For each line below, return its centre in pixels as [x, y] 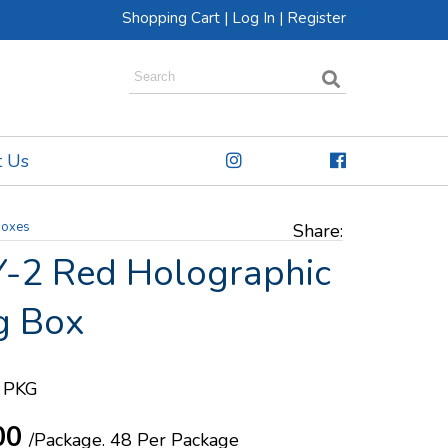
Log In [253, 18]
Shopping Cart [171, 18]
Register [316, 18]
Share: [318, 231]
